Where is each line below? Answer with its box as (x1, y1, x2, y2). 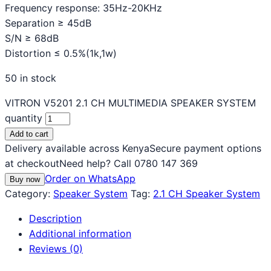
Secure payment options (149, 142, 261, 154)
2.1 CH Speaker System (153, 187, 260, 200)
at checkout (5, 157, 59, 169)
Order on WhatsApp (45, 172, 135, 184)
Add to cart (10, 129, 48, 139)
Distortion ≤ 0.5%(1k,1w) (5, 47, 117, 59)
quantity (5, 111, 42, 124)
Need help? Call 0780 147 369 (59, 157, 198, 169)
